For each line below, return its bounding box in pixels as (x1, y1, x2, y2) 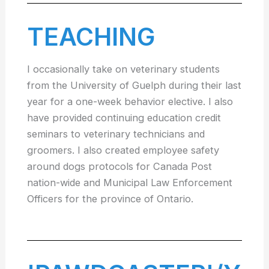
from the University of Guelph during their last (27, 79, 242, 92)
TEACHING (27, 22, 156, 52)
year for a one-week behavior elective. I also (27, 95, 234, 108)
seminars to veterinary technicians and (27, 128, 205, 141)
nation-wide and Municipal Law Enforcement (27, 177, 233, 189)
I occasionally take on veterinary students (27, 63, 220, 76)
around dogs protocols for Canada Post (27, 160, 213, 173)
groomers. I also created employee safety (27, 144, 220, 157)
